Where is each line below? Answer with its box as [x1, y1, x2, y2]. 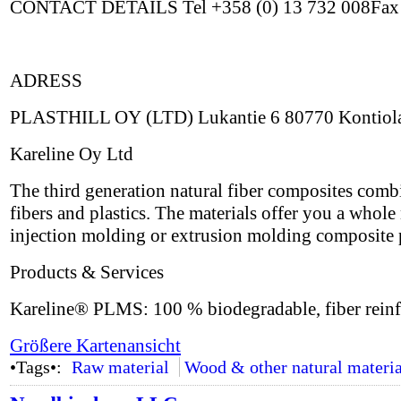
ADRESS [10, 70, 82, 91]
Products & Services [10, 261, 164, 283]
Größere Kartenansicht [10, 335, 181, 356]
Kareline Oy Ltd [10, 143, 133, 165]
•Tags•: [10, 357, 66, 377]
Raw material [71, 357, 169, 377]
